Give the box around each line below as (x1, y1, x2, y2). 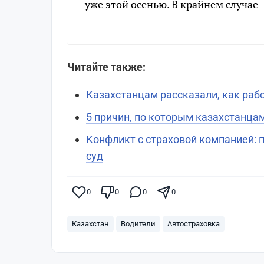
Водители (121, 219, 156, 228)
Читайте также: (67, 60, 148, 73)
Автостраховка (167, 219, 220, 228)
